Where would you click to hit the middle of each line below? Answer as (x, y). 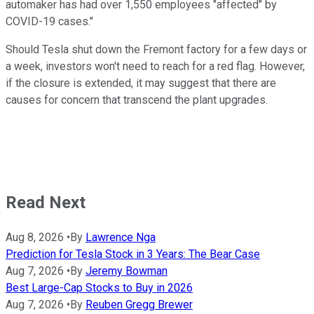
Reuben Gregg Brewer (139, 304)
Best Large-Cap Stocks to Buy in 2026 (99, 287)
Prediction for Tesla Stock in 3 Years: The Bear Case (133, 254)
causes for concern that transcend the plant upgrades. (137, 100)
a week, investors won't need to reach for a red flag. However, (155, 66)
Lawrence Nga (121, 237)
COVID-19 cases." (49, 21)
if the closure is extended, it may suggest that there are (141, 83)
